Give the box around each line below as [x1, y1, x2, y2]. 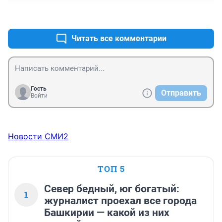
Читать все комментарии [71, 33, 166, 43]
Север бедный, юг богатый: [44, 182, 179, 195]
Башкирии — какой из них [44, 206, 169, 219]
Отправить [161, 88, 201, 98]
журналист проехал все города [44, 194, 197, 207]
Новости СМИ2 [8, 131, 68, 141]
